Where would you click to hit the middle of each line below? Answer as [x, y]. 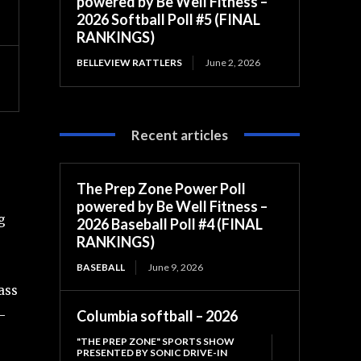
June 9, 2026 [176, 267]
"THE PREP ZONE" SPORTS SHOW [156, 341]
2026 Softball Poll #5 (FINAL [169, 19]
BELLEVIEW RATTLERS [130, 62]
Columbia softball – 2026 [158, 315]
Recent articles [180, 135]
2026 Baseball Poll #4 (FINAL [170, 224]
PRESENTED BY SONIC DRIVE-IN [152, 352]
